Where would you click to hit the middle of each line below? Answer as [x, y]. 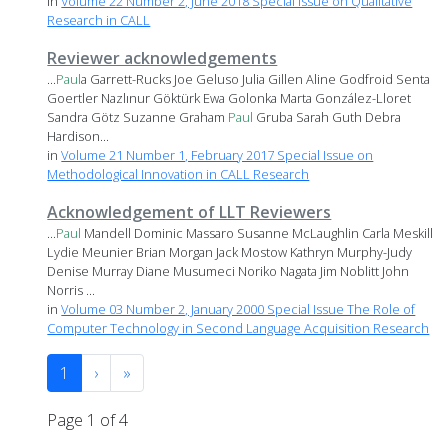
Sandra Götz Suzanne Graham [138, 117]
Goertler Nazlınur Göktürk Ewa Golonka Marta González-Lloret [229, 98]
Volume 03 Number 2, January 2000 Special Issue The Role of [238, 309]
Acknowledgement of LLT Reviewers [189, 212]
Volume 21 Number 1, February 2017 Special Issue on [217, 155]
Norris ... [71, 290]
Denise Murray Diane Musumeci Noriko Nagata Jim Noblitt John [228, 271]
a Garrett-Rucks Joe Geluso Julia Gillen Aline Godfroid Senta [256, 79]
